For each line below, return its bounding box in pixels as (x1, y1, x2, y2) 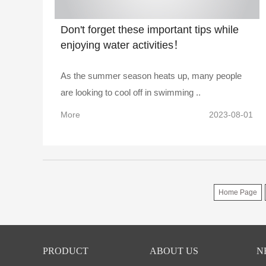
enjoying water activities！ (61, 39, 184, 51)
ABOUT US (149, 245, 198, 256)
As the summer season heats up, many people (61, 70, 242, 81)
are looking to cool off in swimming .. (61, 87, 201, 97)
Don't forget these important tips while (61, 23, 239, 36)
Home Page (218, 188, 257, 197)
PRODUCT (43, 245, 88, 256)
